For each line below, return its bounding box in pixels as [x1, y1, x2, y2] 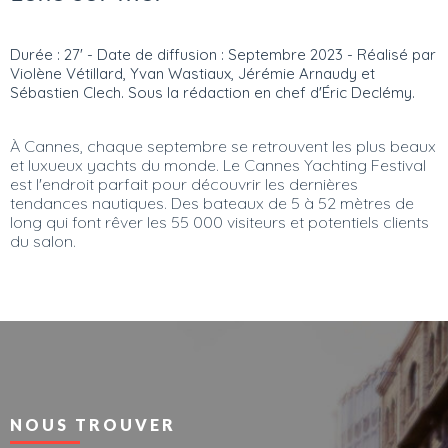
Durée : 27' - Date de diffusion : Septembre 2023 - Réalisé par [10, 44, 436, 64]
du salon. [10, 230, 76, 251]
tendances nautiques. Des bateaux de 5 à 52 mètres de [10, 192, 414, 213]
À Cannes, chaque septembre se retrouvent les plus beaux [10, 135, 436, 156]
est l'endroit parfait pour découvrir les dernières [10, 173, 358, 194]
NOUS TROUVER [10, 414, 176, 434]
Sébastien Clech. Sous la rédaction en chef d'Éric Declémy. [10, 82, 415, 102]
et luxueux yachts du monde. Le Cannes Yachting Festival [10, 154, 426, 175]
